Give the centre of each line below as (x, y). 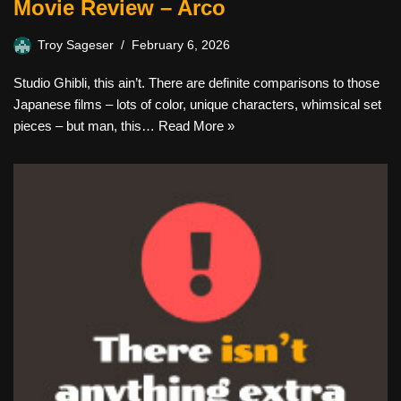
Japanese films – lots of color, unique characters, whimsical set (197, 104)
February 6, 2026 (181, 45)
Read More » (196, 126)
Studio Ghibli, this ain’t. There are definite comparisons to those (196, 83)
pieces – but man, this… (86, 126)
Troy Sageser (76, 45)
